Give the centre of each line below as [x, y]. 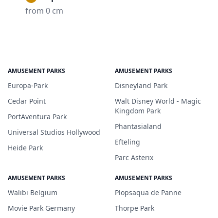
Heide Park [25, 148]
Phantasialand [138, 126]
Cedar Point [27, 101]
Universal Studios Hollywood [54, 132]
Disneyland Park [141, 85]
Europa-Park [28, 85]
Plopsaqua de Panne [148, 192]
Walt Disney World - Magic [158, 101]
